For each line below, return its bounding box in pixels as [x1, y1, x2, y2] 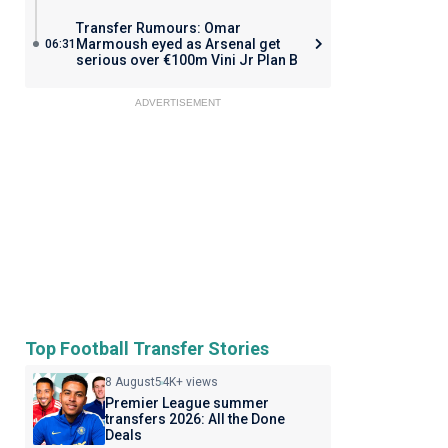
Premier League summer [104, 395, 269, 411]
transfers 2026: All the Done [104, 411, 285, 427]
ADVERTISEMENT [134, 97, 221, 108]
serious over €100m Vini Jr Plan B [75, 52, 298, 68]
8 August [104, 375, 155, 389]
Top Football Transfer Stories [24, 338, 269, 359]
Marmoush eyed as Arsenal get [75, 36, 280, 52]
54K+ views [154, 375, 218, 389]
